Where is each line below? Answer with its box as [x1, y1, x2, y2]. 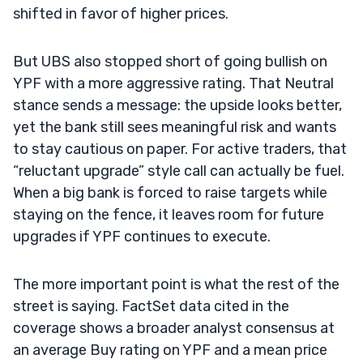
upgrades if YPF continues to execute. [13, 227, 271, 246]
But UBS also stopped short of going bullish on [13, 52, 327, 70]
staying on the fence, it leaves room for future [13, 205, 324, 224]
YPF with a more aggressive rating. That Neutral [13, 74, 334, 92]
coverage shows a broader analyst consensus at [13, 318, 335, 337]
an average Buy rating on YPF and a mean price [13, 340, 327, 359]
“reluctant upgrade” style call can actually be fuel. [13, 161, 344, 180]
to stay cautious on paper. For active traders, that [13, 139, 347, 158]
